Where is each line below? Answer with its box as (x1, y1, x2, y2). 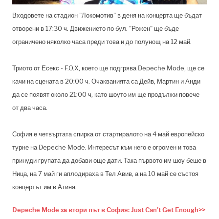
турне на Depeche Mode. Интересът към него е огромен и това (12, 143, 196, 152)
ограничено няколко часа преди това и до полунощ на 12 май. (12, 38, 192, 46)
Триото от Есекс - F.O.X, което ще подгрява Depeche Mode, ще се (12, 64, 204, 72)
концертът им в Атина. (12, 183, 77, 191)
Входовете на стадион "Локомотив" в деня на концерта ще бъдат (12, 11, 202, 20)
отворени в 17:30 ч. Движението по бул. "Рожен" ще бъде (12, 24, 179, 33)
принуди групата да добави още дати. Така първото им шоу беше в (12, 156, 206, 165)
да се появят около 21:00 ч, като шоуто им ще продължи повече (12, 90, 199, 99)
